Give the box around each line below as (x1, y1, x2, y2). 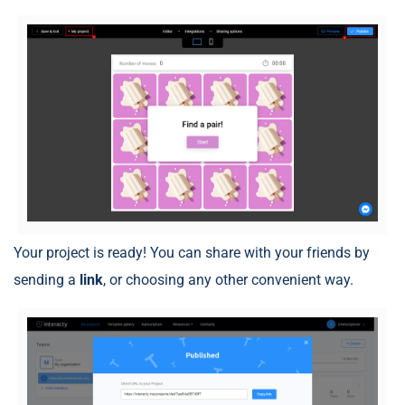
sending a (14, 270, 80, 288)
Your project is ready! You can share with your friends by (14, 243, 370, 261)
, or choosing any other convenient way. (103, 270, 353, 288)
